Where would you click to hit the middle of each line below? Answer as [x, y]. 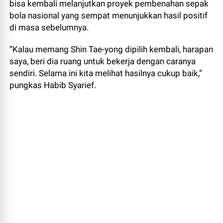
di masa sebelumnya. [49, 27]
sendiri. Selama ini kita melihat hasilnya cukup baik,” [106, 73]
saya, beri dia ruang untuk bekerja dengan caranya [103, 61]
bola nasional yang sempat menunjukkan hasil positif [109, 15]
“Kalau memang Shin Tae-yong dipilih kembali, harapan [111, 49]
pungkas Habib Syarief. [53, 85]
